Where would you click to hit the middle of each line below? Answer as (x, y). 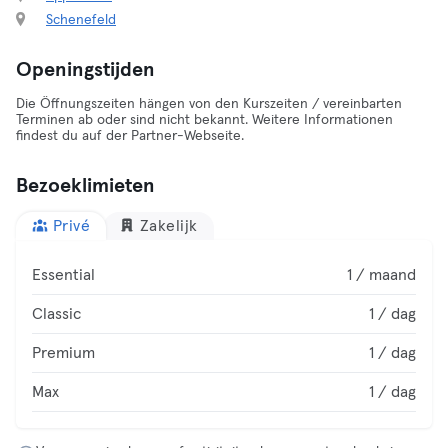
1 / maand (381, 275)
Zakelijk (168, 226)
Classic (56, 314)
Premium (63, 353)
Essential (63, 275)
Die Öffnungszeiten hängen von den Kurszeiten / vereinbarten (209, 104)
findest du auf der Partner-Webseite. (130, 136)
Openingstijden (85, 70)
